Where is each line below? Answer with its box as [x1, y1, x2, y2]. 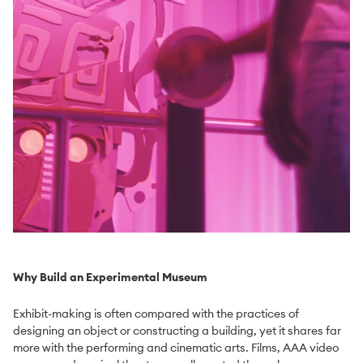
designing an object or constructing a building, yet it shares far [13, 323, 341, 339]
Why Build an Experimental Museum [13, 270, 207, 285]
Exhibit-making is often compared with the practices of [13, 306, 299, 322]
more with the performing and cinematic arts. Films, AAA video [13, 340, 339, 356]
